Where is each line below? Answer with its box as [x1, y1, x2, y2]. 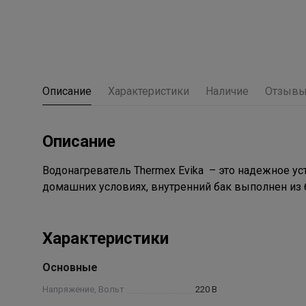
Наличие [206, 85, 249, 98]
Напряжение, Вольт [42, 284, 124, 295]
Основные [42, 261, 98, 275]
